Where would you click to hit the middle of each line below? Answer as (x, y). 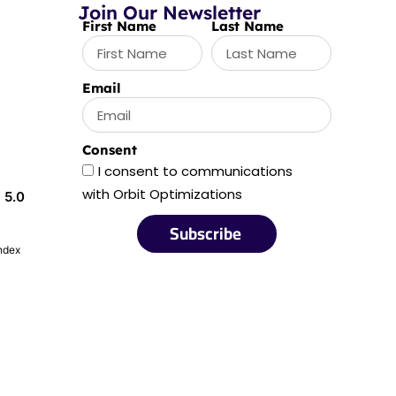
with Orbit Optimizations (162, 194)
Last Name (247, 27)
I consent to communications (195, 171)
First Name (119, 27)
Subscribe (205, 234)
